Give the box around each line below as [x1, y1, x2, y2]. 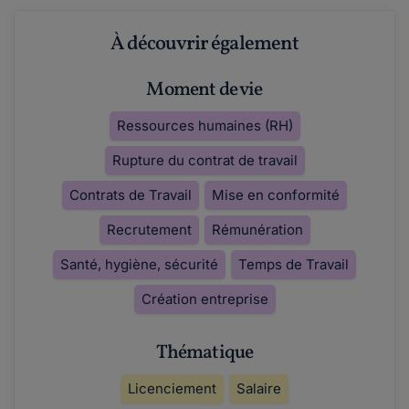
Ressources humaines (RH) [116, 116, 293, 134]
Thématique [155, 339, 254, 366]
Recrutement [106, 220, 192, 238]
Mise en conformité [212, 185, 340, 204]
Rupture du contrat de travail [111, 151, 298, 169]
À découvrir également [110, 29, 299, 58]
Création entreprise [141, 289, 268, 308]
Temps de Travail [238, 255, 349, 273]
